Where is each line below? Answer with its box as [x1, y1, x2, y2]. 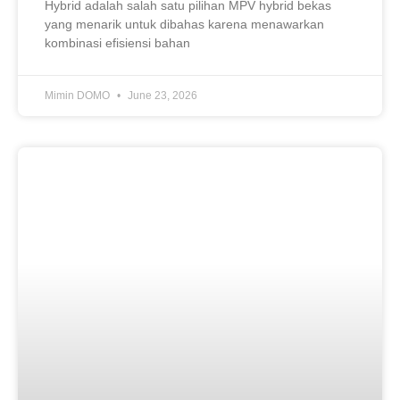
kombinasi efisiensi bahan [45, 35, 190, 50]
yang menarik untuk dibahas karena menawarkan [45, 16, 324, 31]
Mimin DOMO [45, 88, 112, 102]
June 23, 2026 [125, 88, 197, 102]
